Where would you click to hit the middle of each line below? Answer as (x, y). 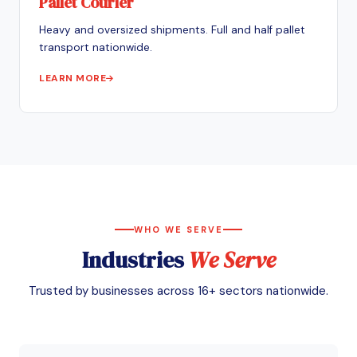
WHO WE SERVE (178, 229)
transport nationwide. (96, 47)
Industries (135, 259)
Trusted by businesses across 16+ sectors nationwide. (178, 290)
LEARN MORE (73, 78)
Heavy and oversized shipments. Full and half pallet (172, 29)
